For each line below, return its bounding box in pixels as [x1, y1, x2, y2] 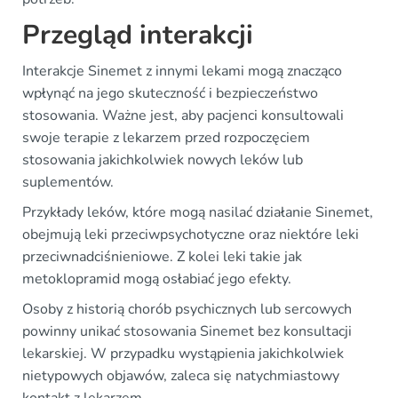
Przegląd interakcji [22, 16, 253, 53]
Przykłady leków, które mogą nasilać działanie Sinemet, [22, 202, 373, 222]
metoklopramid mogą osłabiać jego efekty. [22, 268, 291, 289]
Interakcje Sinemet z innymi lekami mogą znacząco [22, 60, 342, 81]
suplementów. [22, 171, 114, 192]
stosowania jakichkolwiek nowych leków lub [22, 149, 303, 170]
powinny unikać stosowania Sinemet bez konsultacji [22, 321, 352, 341]
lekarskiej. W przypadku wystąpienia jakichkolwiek [22, 343, 344, 363]
